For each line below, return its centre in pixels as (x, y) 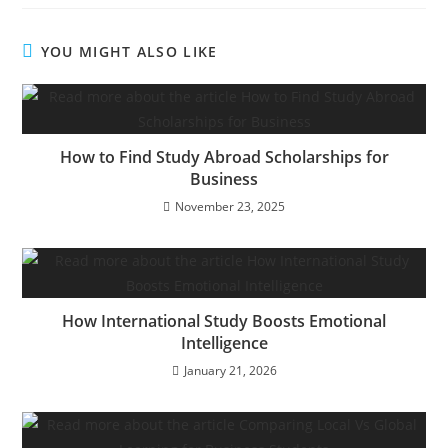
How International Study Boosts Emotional (224, 321)
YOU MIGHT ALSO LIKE (129, 51)
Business (224, 179)
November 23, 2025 (230, 206)
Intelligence (224, 343)
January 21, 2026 (230, 370)
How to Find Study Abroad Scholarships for (224, 157)
